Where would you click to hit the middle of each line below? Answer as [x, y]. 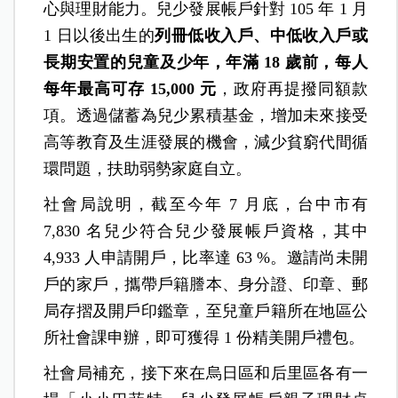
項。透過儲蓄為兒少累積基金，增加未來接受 [206, 115]
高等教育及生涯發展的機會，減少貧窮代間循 [206, 142]
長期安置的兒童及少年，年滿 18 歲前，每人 [206, 62]
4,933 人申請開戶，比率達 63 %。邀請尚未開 [206, 257]
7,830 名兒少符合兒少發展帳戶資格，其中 [206, 231]
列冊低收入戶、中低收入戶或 [261, 35]
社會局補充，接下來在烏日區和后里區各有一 [206, 373]
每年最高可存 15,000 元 [130, 88]
